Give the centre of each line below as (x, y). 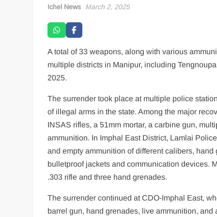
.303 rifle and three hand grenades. (108, 177)
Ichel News (64, 7)
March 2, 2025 (108, 7)
